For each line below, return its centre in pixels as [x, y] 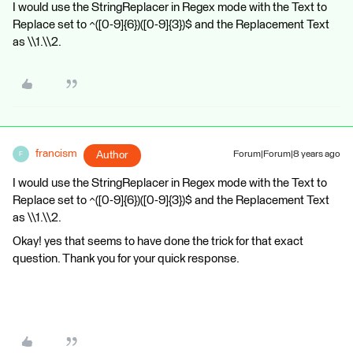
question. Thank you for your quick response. [126, 259]
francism [56, 154]
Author [112, 155]
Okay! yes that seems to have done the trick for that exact [158, 242]
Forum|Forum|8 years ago [287, 154]
